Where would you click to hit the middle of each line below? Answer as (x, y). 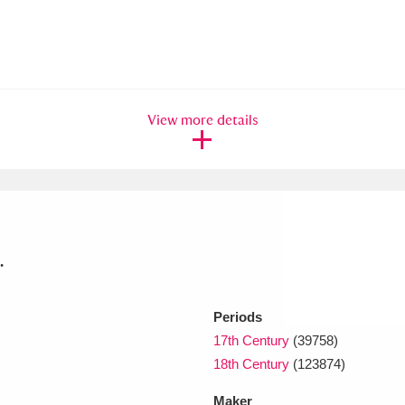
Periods (238, 316)
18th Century (251, 363)
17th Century (251, 340)
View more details (202, 119)
